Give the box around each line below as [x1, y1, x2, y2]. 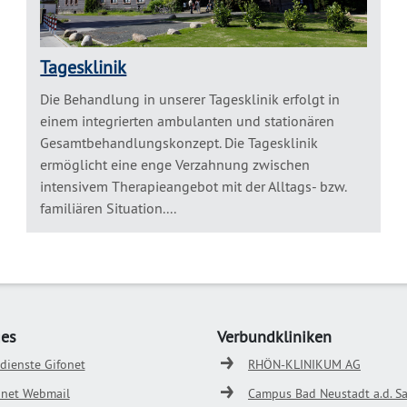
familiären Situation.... [40, 199, 177, 218]
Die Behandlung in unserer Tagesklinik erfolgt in [40, 90, 341, 109]
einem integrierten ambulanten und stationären [40, 112, 335, 131]
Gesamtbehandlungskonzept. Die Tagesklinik [40, 134, 319, 153]
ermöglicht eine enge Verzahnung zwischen [40, 155, 311, 174]
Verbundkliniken [217, 326, 332, 348]
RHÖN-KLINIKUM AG [248, 356, 361, 373]
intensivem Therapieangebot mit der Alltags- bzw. [40, 177, 347, 196]
